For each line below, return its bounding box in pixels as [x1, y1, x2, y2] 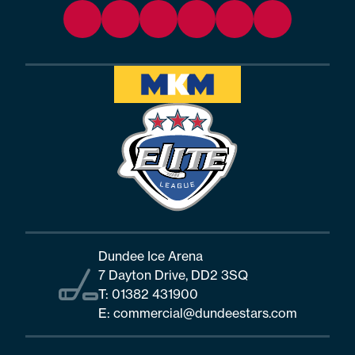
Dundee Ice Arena [97, 248, 203, 265]
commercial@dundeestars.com [113, 305, 297, 322]
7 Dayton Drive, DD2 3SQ [97, 267, 248, 284]
